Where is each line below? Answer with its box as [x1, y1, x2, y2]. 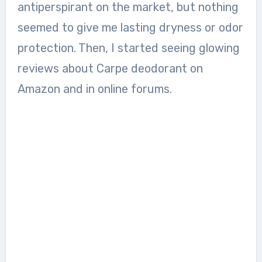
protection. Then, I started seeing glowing [17, 40, 240, 55]
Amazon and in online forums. [17, 81, 172, 96]
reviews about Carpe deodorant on [17, 61, 203, 75]
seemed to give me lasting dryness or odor [17, 20, 243, 35]
